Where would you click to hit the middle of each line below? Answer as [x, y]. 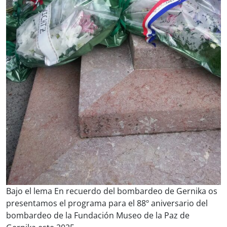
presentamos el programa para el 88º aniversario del [107, 203]
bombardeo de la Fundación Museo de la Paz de [98, 215]
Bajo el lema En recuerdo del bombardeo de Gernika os [112, 191]
